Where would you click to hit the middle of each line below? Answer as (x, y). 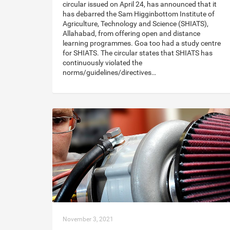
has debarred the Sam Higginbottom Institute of (139, 14)
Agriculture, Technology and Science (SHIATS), (136, 24)
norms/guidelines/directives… (109, 73)
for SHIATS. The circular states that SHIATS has (138, 53)
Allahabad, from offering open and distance (131, 34)
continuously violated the (102, 63)
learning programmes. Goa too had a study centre (142, 43)
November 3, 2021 (88, 219)
